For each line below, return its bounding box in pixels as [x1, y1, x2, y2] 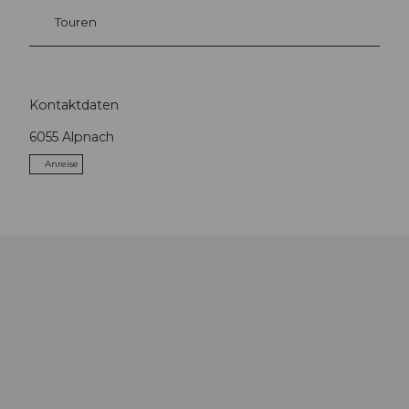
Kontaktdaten [29, 97, 119, 114]
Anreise [45, 158, 79, 171]
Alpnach [62, 129, 114, 146]
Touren [55, 15, 97, 30]
